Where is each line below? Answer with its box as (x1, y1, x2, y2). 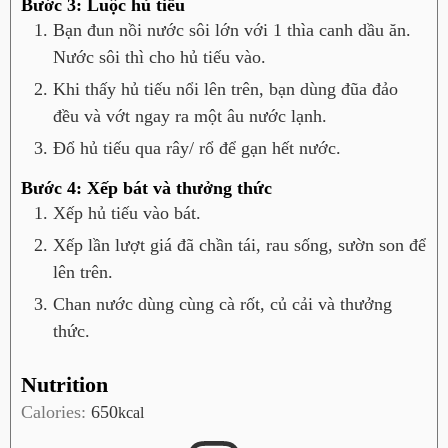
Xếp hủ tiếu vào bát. (53, 202, 201, 223)
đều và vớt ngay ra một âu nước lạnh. (53, 106, 327, 127)
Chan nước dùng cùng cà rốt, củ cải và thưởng (53, 293, 392, 314)
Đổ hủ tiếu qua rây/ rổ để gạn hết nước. (53, 138, 341, 159)
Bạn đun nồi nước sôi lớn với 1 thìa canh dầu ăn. (53, 20, 411, 41)
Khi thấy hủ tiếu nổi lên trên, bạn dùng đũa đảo (53, 79, 398, 100)
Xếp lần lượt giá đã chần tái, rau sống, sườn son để (53, 234, 426, 255)
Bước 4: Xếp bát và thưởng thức (21, 177, 272, 198)
